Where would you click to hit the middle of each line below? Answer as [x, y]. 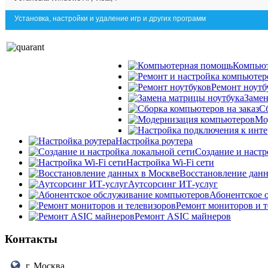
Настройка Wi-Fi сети [170, 162]
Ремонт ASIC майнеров [183, 216]
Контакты [31, 239]
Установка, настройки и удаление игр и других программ [110, 18]
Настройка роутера [154, 141]
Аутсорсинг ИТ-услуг [173, 184]
